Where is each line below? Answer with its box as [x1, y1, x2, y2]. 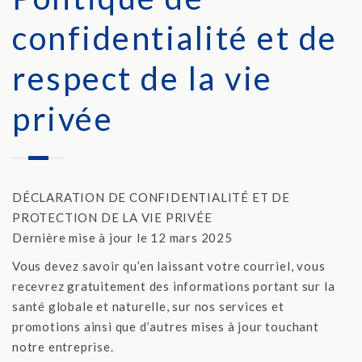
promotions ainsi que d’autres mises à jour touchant [12, 319, 319, 334]
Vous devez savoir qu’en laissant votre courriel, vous [12, 259, 326, 273]
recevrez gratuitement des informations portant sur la [12, 279, 335, 293]
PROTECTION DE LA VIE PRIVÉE [12, 210, 213, 225]
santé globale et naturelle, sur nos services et [12, 299, 284, 314]
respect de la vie [12, 59, 273, 98]
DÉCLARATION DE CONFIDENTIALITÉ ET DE [12, 190, 290, 204]
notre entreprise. [12, 339, 114, 354]
